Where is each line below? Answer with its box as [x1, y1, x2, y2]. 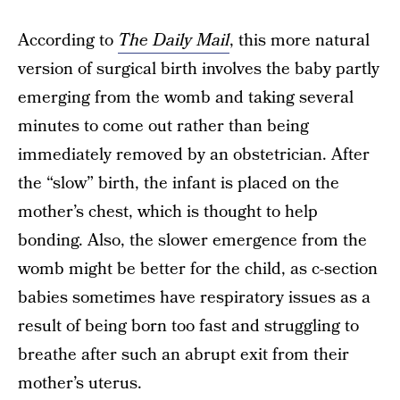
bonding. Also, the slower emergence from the [18, 229, 367, 253]
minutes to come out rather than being [18, 114, 309, 138]
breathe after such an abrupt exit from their [18, 343, 349, 367]
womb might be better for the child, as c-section [18, 257, 378, 281]
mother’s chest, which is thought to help [18, 200, 318, 224]
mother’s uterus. [18, 371, 142, 396]
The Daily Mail [118, 29, 229, 53]
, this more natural [229, 29, 370, 53]
